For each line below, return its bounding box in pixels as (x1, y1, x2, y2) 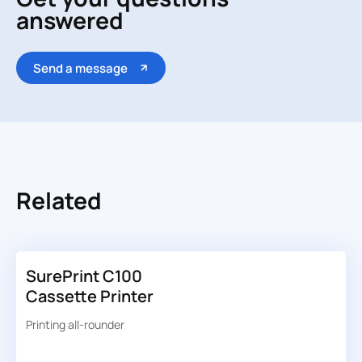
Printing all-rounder (25, 317, 124, 333)
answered (16, 5, 124, 37)
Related (16, 184, 102, 217)
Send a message (32, 59, 128, 77)
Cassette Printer (25, 285, 154, 308)
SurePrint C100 (25, 265, 142, 288)
